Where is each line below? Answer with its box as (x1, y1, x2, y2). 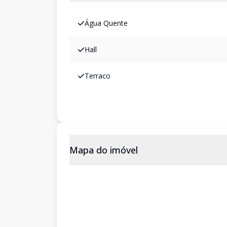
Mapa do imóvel (69, 144, 138, 156)
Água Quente (85, 18, 128, 28)
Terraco (85, 71, 110, 81)
